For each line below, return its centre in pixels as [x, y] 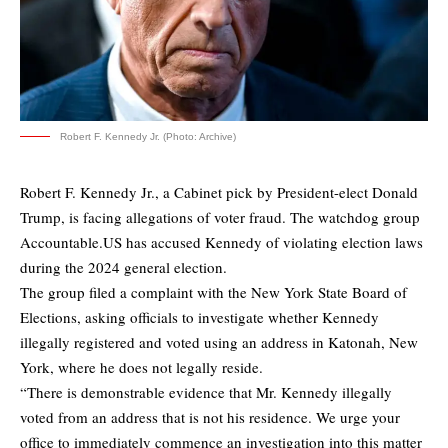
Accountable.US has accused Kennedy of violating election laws [221, 242]
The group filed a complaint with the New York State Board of [213, 292]
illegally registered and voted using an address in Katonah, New [219, 342]
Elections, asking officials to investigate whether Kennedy [199, 317]
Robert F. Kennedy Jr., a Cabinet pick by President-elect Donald [219, 192]
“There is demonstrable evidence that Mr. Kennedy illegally [206, 392]
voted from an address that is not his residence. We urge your [210, 417]
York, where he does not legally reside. [141, 367]
